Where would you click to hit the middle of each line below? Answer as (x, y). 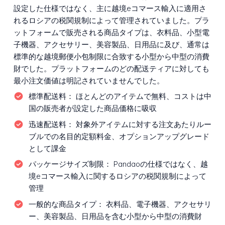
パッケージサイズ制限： (70, 164)
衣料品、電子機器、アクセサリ (157, 204)
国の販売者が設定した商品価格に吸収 (92, 108)
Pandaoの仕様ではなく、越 (159, 164)
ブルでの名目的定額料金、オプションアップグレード (119, 136)
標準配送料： (51, 96)
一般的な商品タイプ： (66, 204)
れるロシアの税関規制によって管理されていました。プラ (111, 20)
